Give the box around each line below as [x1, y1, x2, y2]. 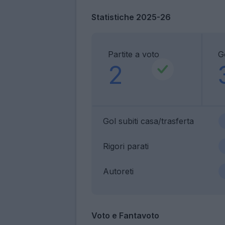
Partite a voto [108, 49, 159, 59]
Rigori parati [103, 141, 149, 151]
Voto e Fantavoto [91, 210, 159, 220]
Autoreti [103, 166, 134, 176]
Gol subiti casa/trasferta [103, 116, 194, 126]
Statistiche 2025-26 [91, 12, 171, 22]
